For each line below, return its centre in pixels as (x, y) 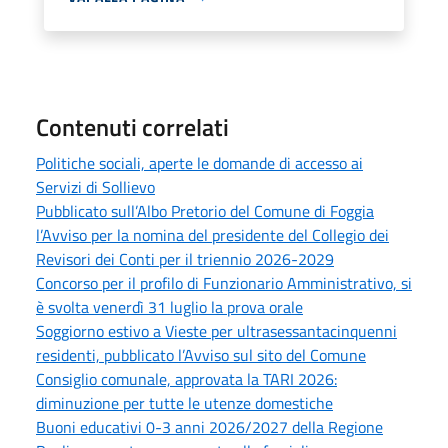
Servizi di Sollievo (95, 187)
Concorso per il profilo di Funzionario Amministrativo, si (224, 283)
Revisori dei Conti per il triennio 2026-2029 (185, 259)
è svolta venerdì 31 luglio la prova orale (169, 307)
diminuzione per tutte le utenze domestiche (184, 403)
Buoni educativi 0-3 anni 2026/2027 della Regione (209, 427)
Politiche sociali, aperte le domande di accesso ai (199, 163)
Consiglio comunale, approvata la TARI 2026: (186, 379)
